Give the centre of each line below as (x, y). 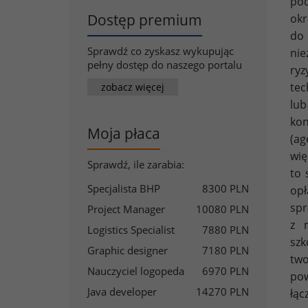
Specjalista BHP (124, 188)
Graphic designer (128, 250)
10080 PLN (222, 209)
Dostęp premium (145, 20)
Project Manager (126, 209)
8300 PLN (225, 188)
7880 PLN (225, 230)
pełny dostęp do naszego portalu (165, 65)
